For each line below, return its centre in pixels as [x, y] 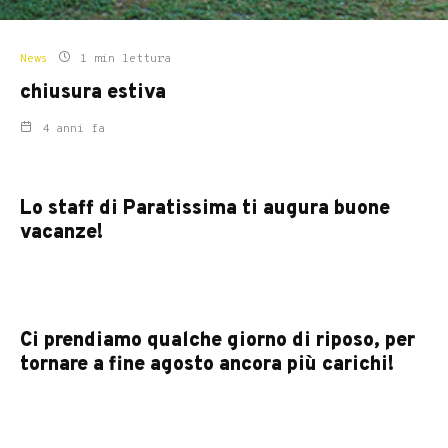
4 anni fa [73, 129]
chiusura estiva [93, 93]
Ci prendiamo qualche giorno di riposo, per [217, 341]
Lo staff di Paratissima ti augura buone [205, 209]
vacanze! [61, 233]
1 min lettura [122, 59]
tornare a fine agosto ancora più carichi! [207, 365]
